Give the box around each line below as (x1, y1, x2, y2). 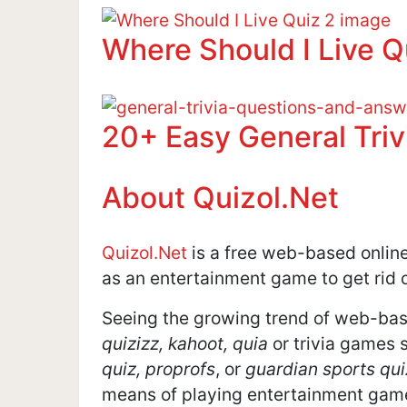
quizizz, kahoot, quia (102, 333, 268, 355)
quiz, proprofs (102, 358, 215, 381)
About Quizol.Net (102, 179, 339, 215)
